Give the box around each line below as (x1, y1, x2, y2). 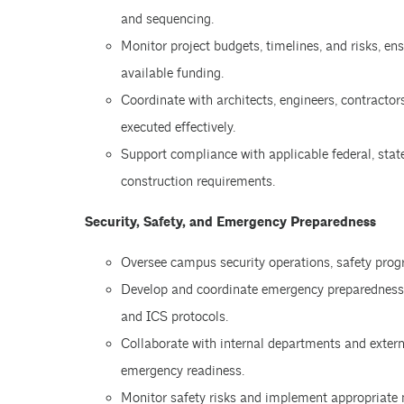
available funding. (120, 65, 224, 82)
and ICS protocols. (120, 308, 228, 326)
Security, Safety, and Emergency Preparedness (84, 214, 376, 231)
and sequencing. (120, 11, 214, 28)
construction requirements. (120, 173, 275, 190)
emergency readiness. (120, 363, 244, 380)
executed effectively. (120, 119, 235, 136)
